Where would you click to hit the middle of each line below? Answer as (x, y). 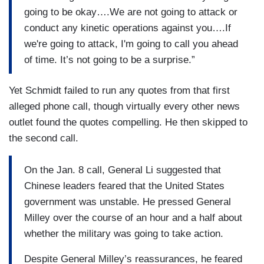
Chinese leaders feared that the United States (124, 186)
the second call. (44, 138)
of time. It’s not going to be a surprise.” (110, 60)
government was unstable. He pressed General (128, 202)
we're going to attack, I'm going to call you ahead (131, 44)
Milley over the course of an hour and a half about (133, 217)
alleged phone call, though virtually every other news (124, 107)
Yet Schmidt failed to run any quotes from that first (119, 91)
